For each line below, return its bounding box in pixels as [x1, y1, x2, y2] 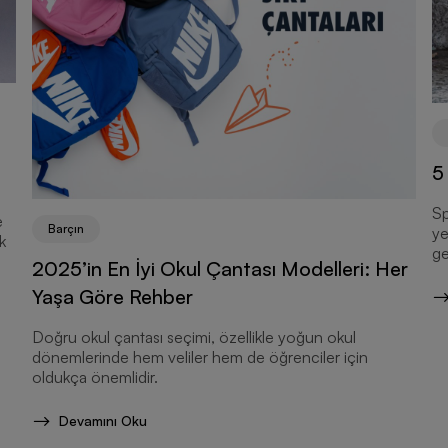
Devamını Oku [59, 412, 147, 430]
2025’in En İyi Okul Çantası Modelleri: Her [32, 256, 408, 282]
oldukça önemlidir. [32, 367, 158, 388]
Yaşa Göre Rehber [32, 284, 193, 310]
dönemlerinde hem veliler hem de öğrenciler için [32, 347, 368, 368]
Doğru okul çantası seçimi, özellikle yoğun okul [32, 327, 356, 348]
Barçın [48, 221, 84, 237]
